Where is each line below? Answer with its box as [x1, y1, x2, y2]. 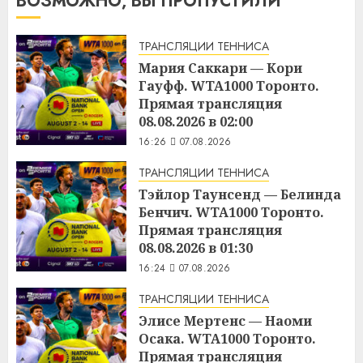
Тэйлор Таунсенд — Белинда [139, 185, 341, 203]
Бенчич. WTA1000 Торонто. [139, 203, 324, 221]
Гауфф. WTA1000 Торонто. [139, 76, 319, 95]
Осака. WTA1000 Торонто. [139, 329, 316, 348]
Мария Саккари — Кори [139, 58, 302, 77]
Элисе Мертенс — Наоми [139, 311, 312, 330]
